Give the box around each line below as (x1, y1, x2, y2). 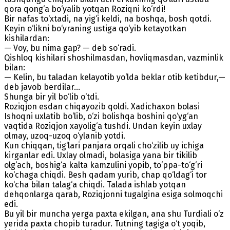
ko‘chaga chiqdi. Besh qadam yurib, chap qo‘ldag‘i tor (4, 169, 207, 180)
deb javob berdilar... (4, 82, 80, 92)
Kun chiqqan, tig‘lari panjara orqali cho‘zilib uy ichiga (4, 140, 204, 150)
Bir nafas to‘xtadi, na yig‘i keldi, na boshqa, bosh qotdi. (4, 13, 212, 24)
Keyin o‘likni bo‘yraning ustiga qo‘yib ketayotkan (4, 23, 186, 33)
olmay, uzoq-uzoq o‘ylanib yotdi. (4, 130, 127, 141)
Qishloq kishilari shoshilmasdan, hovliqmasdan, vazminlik (4, 52, 223, 63)
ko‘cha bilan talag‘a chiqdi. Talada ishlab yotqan (4, 179, 186, 189)
